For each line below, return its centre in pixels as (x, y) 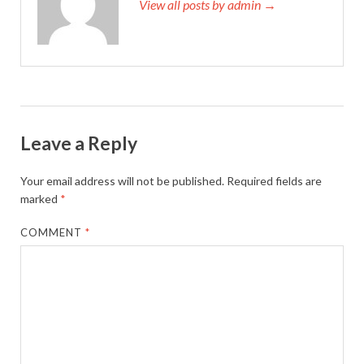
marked (40, 198)
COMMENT (53, 232)
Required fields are (274, 180)
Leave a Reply (79, 143)
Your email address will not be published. (122, 180)
